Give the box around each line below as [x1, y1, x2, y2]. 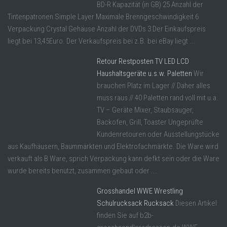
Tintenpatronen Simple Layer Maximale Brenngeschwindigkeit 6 [8, 12, 199, 21]
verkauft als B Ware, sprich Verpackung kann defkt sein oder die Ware [8, 154, 219, 163]
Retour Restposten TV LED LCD [97, 56, 189, 66]
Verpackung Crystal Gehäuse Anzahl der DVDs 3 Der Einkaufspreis [8, 24, 206, 33]
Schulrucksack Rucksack [97, 198, 174, 208]
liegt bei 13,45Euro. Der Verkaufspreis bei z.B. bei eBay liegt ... [8, 36, 196, 46]
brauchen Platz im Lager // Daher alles [97, 81, 210, 90]
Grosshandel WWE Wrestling [97, 186, 183, 196]
